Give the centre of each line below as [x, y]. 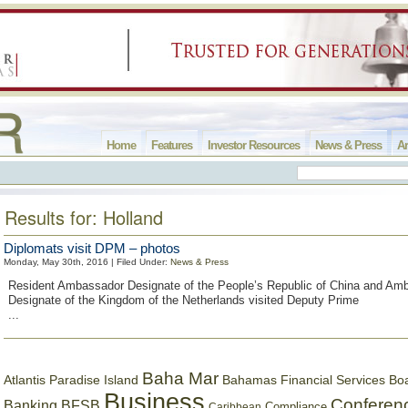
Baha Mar [180, 378]
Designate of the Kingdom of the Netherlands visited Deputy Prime [184, 300]
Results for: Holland [84, 217]
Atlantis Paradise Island [71, 380]
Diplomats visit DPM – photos [92, 248]
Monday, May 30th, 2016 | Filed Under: [87, 262]
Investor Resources [254, 145]
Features [172, 145]
